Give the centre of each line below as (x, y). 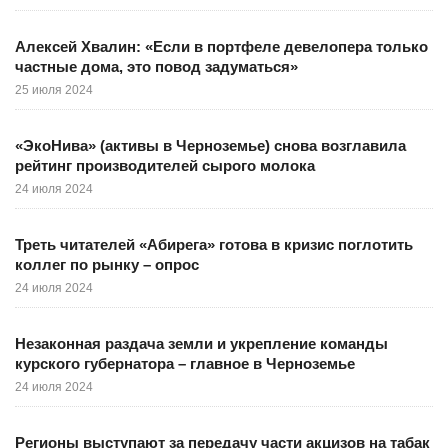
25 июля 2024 (54, 90)
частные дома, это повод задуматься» (156, 66)
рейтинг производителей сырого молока (165, 165)
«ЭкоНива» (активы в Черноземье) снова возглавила (210, 145)
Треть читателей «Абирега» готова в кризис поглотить (214, 244)
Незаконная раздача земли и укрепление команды (201, 343)
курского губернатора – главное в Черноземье (185, 363)
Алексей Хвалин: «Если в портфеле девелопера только (221, 46)
